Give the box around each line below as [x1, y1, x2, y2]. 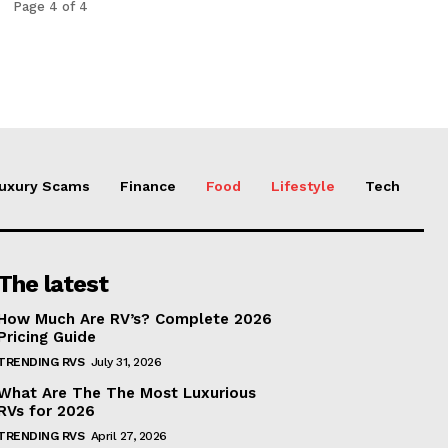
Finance [120, 177, 176, 194]
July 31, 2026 [90, 354, 162, 369]
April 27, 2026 [90, 428, 167, 443]
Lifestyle [271, 177, 335, 194]
